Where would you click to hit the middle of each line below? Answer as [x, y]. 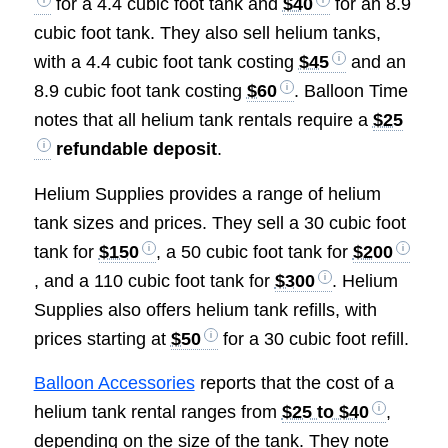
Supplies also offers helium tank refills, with [205, 309]
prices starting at [102, 338]
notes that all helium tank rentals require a [203, 120]
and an [375, 62]
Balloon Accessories [114, 382]
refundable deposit [133, 149]
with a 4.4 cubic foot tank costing [166, 62]
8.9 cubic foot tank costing [140, 91]
